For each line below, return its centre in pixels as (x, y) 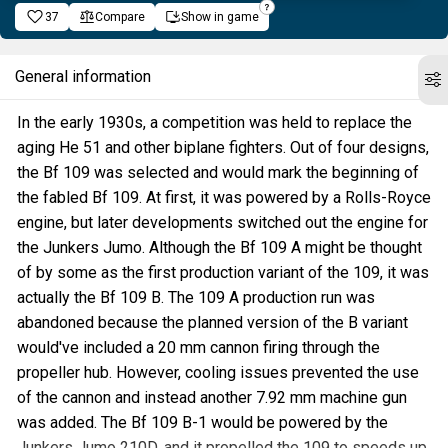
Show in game (220, 17)
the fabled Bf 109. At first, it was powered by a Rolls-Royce (224, 197)
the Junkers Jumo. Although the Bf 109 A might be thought (219, 247)
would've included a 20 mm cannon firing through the (198, 347)
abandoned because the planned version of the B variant (212, 322)
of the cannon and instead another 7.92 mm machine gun (212, 397)
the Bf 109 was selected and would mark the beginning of (218, 172)
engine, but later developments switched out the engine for (222, 222)
